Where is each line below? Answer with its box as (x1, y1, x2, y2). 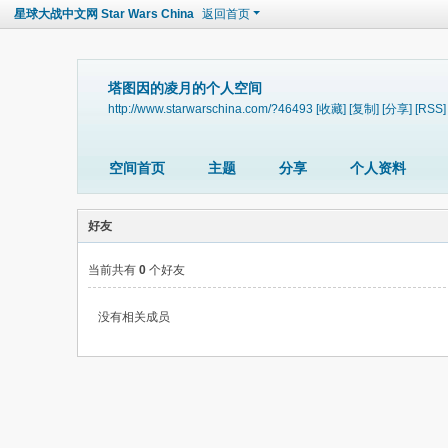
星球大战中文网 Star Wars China (14, 7, 194, 21)
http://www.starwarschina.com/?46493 (108, 102, 313, 115)
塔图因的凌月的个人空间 (108, 80, 262, 96)
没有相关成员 (98, 310, 170, 324)
